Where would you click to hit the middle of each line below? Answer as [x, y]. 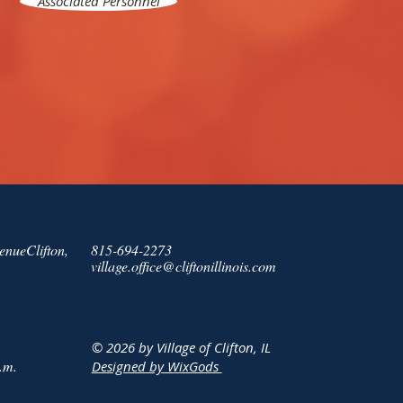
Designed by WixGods [157, 366]
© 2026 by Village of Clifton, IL [181, 347]
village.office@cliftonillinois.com [183, 266]
